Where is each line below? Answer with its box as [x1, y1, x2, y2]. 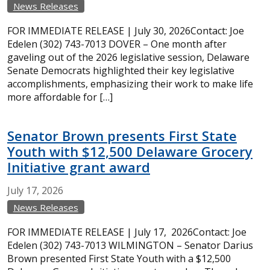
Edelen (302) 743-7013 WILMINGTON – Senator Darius [7, 239, 253, 252]
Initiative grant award [7, 158, 150, 176]
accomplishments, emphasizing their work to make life [7, 77, 253, 90]
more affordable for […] [7, 90, 113, 104]
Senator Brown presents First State [7, 127, 237, 145]
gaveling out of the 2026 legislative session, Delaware [7, 51, 250, 64]
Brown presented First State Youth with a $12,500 [7, 252, 231, 265]
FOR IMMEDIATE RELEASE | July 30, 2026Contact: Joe [7, 24, 244, 37]
